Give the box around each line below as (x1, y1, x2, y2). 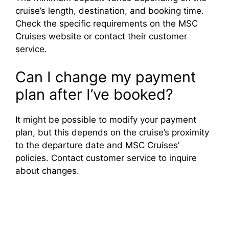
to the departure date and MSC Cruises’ (15, 140, 179, 151)
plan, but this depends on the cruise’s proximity (15, 127, 209, 138)
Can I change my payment (15, 68, 196, 86)
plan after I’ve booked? (15, 85, 173, 104)
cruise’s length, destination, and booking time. (15, 5, 204, 16)
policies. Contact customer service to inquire (15, 153, 197, 164)
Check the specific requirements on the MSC (15, 18, 198, 29)
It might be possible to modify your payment (15, 114, 196, 125)
